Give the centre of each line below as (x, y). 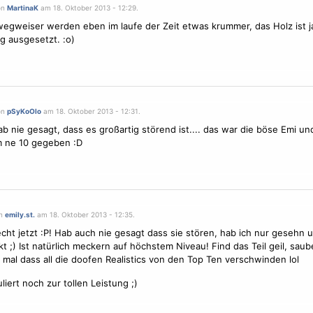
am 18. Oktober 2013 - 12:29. (88, 8)
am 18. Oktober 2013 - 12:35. (85, 214)
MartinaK (22, 8)
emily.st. (20, 214)
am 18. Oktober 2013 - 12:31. (90, 111)
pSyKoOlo (24, 111)
